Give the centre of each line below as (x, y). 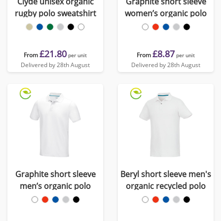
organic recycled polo (166, 186)
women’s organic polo (166, 13)
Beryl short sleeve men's (166, 174)
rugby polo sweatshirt (55, 13)
